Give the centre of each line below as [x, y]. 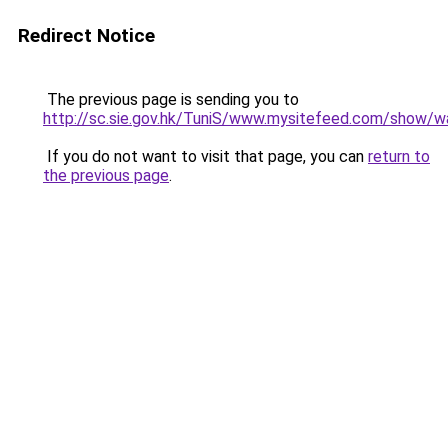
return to [399, 156]
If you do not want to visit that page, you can [205, 156]
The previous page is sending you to [171, 99]
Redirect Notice [86, 35]
